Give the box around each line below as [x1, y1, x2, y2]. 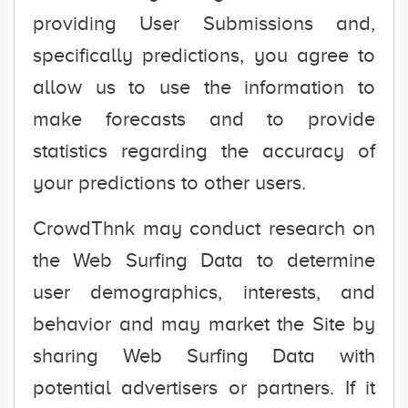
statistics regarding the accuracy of [33, 139, 375, 162]
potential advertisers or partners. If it [33, 376, 375, 399]
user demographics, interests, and [33, 280, 375, 303]
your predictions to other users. [33, 171, 306, 194]
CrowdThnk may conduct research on [33, 217, 375, 240]
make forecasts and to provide [33, 107, 375, 130]
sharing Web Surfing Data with [33, 344, 375, 367]
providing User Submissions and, [33, 12, 375, 35]
